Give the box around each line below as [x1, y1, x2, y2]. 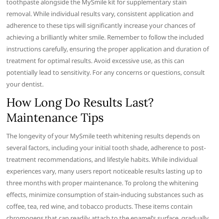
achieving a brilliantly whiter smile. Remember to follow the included [6, 32, 204, 42]
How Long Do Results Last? [6, 94, 154, 110]
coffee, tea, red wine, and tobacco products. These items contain [6, 201, 193, 211]
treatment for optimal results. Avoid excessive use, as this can [6, 56, 185, 65]
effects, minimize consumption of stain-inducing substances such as [6, 190, 204, 199]
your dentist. [6, 79, 44, 88]
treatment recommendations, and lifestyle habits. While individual [6, 154, 198, 164]
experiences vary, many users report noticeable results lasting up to [6, 166, 203, 175]
